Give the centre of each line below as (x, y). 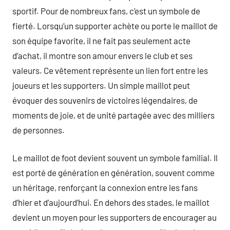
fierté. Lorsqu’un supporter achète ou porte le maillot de (115, 25)
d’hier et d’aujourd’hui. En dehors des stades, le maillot (111, 202)
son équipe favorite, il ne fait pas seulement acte (101, 40)
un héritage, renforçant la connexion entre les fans (105, 187)
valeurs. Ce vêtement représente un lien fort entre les (110, 70)
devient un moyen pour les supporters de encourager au (114, 217)
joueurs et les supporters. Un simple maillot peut (101, 85)
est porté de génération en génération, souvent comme (113, 172)
